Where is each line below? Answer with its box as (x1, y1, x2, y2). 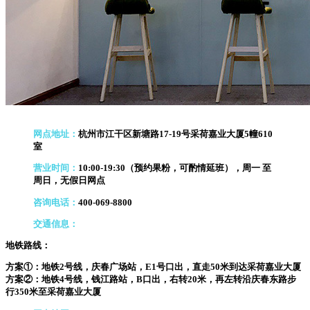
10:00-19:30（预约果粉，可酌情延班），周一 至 (78, 163, 271, 174)
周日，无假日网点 (33, 175, 105, 186)
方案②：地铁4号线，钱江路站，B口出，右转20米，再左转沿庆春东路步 (6, 274, 296, 285)
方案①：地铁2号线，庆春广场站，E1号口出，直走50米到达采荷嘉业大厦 (6, 262, 301, 273)
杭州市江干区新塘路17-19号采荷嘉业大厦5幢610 (78, 129, 273, 140)
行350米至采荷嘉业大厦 (6, 286, 101, 298)
